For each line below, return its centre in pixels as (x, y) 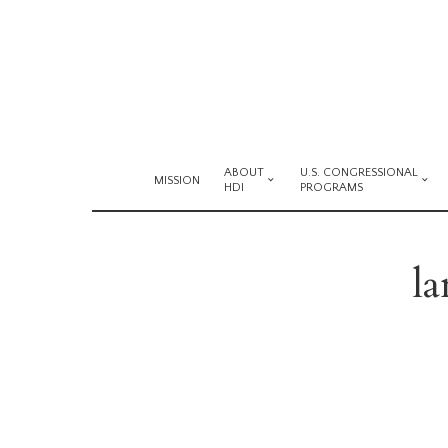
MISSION (177, 180)
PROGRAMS (331, 187)
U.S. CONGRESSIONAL (359, 172)
